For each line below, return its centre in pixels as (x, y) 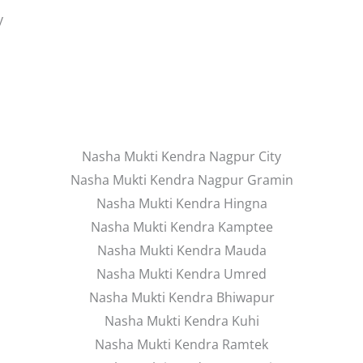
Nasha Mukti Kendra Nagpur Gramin (181, 180)
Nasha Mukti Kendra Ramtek (181, 344)
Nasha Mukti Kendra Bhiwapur (181, 297)
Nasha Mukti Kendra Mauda (181, 250)
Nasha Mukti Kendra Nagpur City (181, 156)
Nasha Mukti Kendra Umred (181, 274)
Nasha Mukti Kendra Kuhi (181, 321)
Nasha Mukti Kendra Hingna (181, 203)
